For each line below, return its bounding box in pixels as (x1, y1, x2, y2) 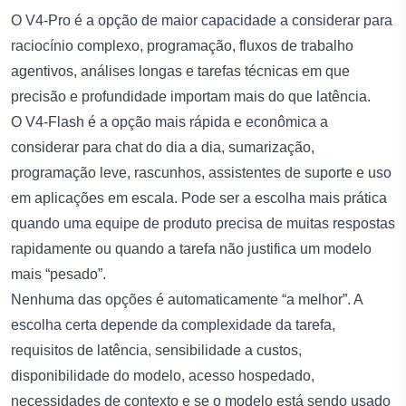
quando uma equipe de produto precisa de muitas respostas (11, 215, 395, 231)
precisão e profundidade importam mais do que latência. (11, 88, 371, 104)
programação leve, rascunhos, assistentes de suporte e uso (11, 164, 391, 180)
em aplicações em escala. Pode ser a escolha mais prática (11, 189, 387, 206)
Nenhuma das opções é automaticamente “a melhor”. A (11, 291, 362, 307)
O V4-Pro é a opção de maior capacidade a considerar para (11, 12, 392, 28)
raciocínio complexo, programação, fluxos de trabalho (11, 37, 353, 53)
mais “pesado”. (11, 266, 106, 282)
